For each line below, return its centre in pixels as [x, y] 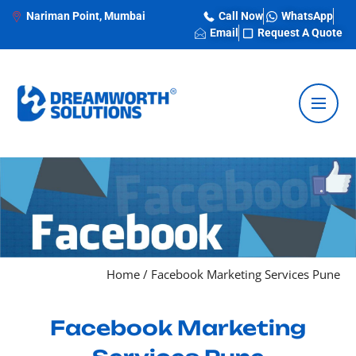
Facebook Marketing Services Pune [246, 274]
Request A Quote [300, 33]
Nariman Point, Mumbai [85, 16]
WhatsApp [307, 16]
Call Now [240, 16]
